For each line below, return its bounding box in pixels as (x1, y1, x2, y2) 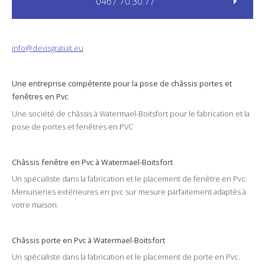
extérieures (57, 186, 98, 198)
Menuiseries (12, 186, 57, 198)
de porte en (180, 251, 226, 263)
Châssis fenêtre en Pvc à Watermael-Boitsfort (12, 156, 173, 167)
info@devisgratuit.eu (12, 43, 83, 54)
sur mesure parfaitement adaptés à (124, 186, 246, 198)
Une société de (12, 108, 67, 119)
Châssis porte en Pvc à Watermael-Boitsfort (12, 235, 165, 246)
